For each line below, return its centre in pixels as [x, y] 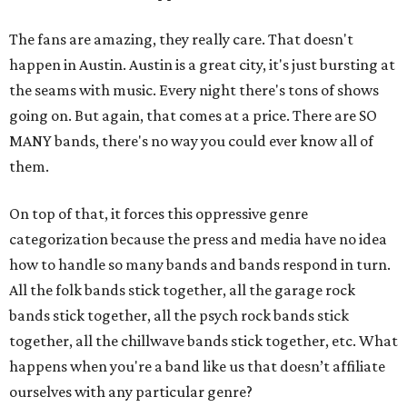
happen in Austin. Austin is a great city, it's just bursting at [202, 65]
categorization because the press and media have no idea [198, 239]
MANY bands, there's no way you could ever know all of [191, 141]
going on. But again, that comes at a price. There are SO [193, 115]
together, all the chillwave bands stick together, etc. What [203, 341]
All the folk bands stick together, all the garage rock [182, 290]
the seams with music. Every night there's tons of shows [194, 90]
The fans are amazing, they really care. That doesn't [181, 39]
